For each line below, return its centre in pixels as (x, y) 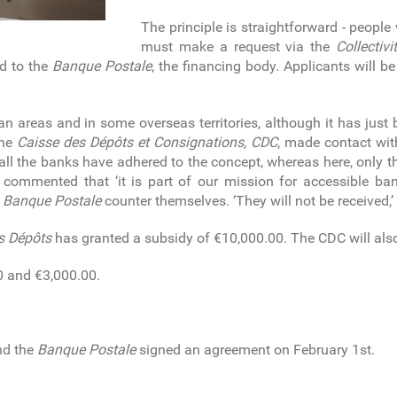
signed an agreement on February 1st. (256, 350)
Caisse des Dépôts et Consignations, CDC (147, 143)
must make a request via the (239, 47)
